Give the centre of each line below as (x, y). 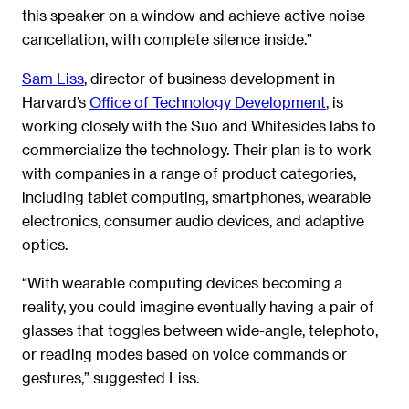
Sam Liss (53, 78)
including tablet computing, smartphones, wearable (196, 196)
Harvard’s (56, 101)
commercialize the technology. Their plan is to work (197, 149)
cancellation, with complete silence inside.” (167, 39)
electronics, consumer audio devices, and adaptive (193, 220)
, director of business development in (210, 78)
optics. (45, 244)
